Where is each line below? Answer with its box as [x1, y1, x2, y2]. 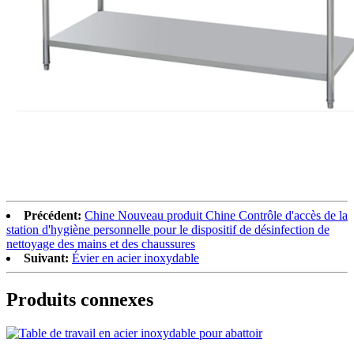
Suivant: [24, 251, 69, 265]
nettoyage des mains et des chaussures [6, 237, 195, 251]
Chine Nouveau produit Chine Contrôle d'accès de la [85, 209, 348, 223]
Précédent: [24, 209, 81, 223]
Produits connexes [6, 289, 153, 311]
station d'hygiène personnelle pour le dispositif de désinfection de [6, 223, 330, 237]
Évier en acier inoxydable [72, 251, 199, 265]
